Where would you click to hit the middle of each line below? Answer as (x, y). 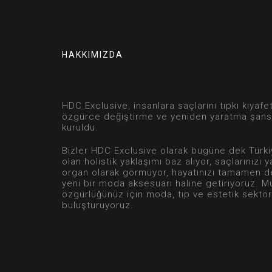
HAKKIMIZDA (93, 55)
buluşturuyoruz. (98, 206)
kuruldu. (80, 128)
